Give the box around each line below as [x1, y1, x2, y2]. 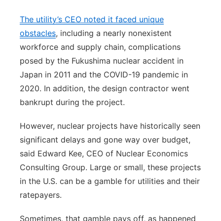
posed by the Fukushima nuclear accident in [20, 56, 184, 66]
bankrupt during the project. [20, 97, 127, 107]
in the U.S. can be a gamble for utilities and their [20, 176, 200, 186]
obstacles [20, 28, 56, 38]
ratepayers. [20, 190, 62, 200]
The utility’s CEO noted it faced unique [20, 14, 164, 24]
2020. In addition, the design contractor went [20, 83, 189, 93]
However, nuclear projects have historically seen [20, 121, 200, 131]
